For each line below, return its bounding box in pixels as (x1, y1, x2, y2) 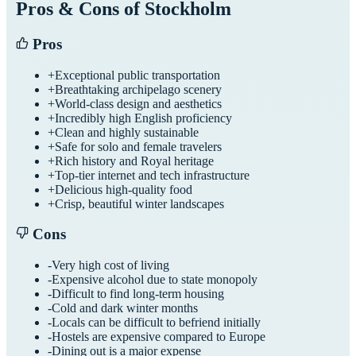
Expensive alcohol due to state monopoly (52, 272, 257, 286)
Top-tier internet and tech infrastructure (55, 168, 250, 182)
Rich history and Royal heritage (55, 153, 214, 168)
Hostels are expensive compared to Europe (52, 329, 265, 343)
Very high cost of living (52, 257, 169, 272)
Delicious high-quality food (55, 182, 192, 196)
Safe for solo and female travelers (55, 139, 222, 153)
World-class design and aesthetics (55, 96, 222, 110)
